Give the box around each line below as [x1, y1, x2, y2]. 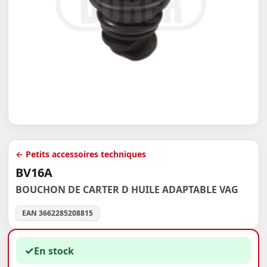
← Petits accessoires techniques [15, 148, 147, 160]
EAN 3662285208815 [22, 208, 94, 219]
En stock [34, 244, 74, 257]
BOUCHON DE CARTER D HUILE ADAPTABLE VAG [15, 183, 239, 197]
